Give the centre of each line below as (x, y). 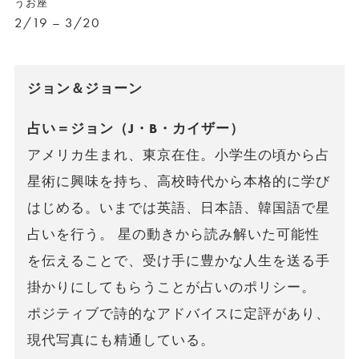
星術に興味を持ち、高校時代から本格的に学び (179, 181)
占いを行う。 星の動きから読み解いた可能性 (173, 234)
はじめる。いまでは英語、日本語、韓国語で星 (179, 208)
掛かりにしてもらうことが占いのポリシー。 (171, 287)
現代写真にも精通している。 (121, 340)
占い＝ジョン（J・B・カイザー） (136, 128)
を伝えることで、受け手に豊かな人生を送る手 (179, 260)
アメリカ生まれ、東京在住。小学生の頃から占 (179, 155)
